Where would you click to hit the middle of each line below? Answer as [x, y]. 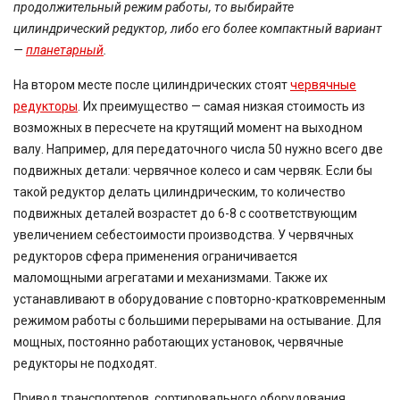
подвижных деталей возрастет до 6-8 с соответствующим [185, 213]
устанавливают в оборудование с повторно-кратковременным [200, 299]
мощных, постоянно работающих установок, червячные [179, 342]
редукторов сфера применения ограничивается [155, 256]
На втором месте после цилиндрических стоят [152, 85]
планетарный [65, 50]
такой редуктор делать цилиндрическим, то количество [179, 192]
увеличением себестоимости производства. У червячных [183, 235]
